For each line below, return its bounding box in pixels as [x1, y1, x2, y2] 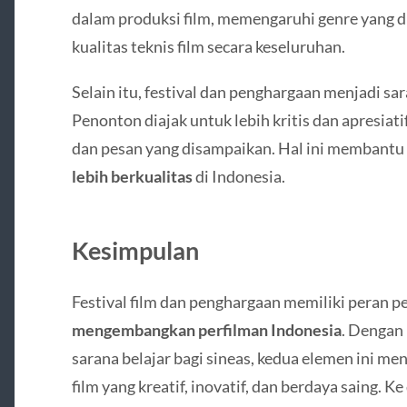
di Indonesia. [192, 165, 285, 186]
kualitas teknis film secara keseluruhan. [71, 36, 345, 57]
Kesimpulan [71, 234, 199, 265]
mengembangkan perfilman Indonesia [71, 319, 342, 340]
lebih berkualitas [71, 165, 193, 186]
